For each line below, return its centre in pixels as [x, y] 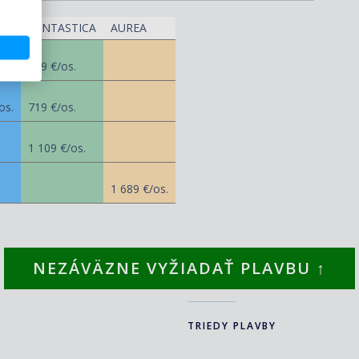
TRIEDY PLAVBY [232, 325]
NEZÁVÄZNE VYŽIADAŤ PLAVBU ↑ [179, 268]
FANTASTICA [62, 27]
